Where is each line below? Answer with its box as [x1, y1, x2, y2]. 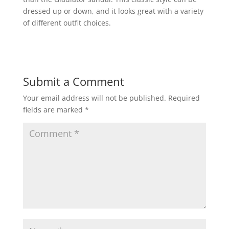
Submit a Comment [22, 74, 124, 89]
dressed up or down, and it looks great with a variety [22, 6, 203, 16]
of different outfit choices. [22, 18, 111, 28]
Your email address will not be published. [22, 93, 166, 103]
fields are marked [22, 105, 85, 115]
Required [168, 93, 200, 103]
